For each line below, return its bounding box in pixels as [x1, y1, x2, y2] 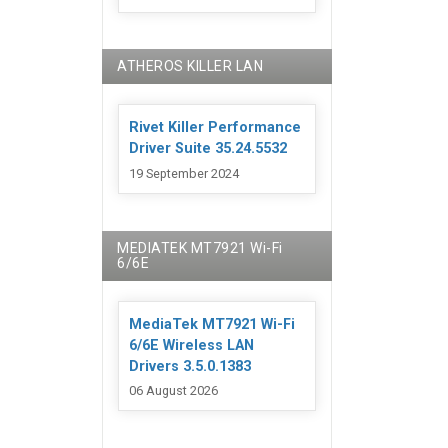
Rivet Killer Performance [129, 119, 301, 137]
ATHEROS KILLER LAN [117, 58, 263, 75]
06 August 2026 [129, 382, 218, 398]
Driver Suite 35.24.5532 [129, 140, 287, 158]
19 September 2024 [129, 165, 239, 181]
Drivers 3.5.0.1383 [129, 357, 251, 375]
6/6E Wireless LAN [129, 336, 254, 354]
